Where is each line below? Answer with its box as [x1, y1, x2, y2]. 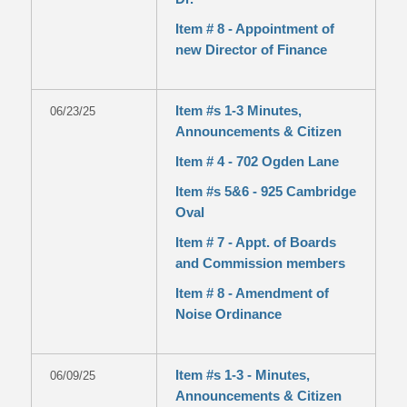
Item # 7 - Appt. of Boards [174, 234, 336, 250]
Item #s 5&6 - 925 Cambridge [174, 184, 356, 199]
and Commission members [174, 255, 345, 271]
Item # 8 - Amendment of [174, 285, 329, 301]
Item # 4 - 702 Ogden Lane [174, 154, 339, 169]
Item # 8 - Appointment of [174, 21, 334, 36]
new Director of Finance [174, 42, 327, 57]
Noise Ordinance [174, 306, 282, 322]
